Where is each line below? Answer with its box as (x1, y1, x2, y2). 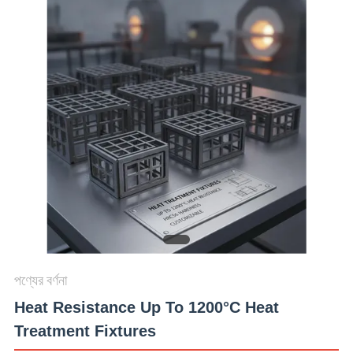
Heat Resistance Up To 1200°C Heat (13, 299, 279, 317)
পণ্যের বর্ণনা (13, 272, 67, 289)
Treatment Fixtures (13, 322, 156, 340)
